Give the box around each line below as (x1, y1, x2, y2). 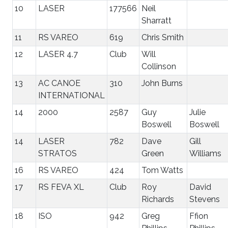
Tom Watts (141, 165, 183, 175)
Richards (141, 194, 174, 204)
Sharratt (141, 15, 172, 25)
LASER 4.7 (38, 49, 78, 59)
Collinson (141, 61, 176, 71)
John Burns (141, 78, 183, 88)
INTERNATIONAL (38, 90, 105, 100)
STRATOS (38, 148, 77, 158)
